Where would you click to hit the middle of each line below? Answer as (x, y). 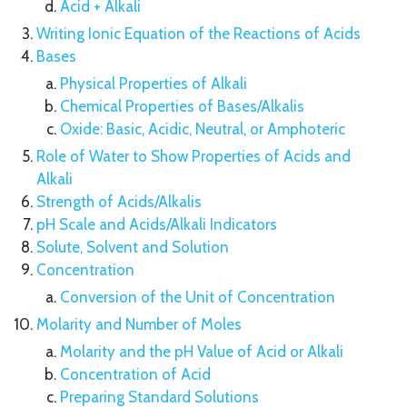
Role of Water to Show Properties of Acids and (194, 156)
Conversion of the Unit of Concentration (197, 297)
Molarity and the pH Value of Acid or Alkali (201, 352)
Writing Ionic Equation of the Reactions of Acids (199, 34)
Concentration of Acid (135, 374)
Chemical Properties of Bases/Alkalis (182, 106)
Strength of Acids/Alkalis (119, 202)
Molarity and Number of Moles (139, 324)
